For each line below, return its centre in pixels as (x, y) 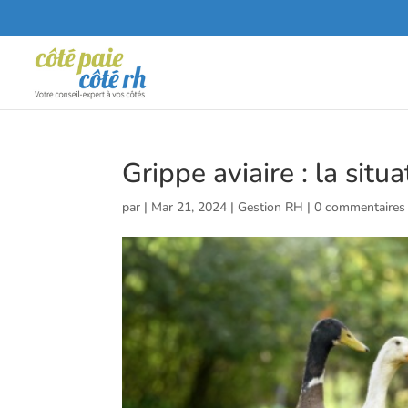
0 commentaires (360, 207)
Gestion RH (271, 207)
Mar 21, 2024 (189, 207)
